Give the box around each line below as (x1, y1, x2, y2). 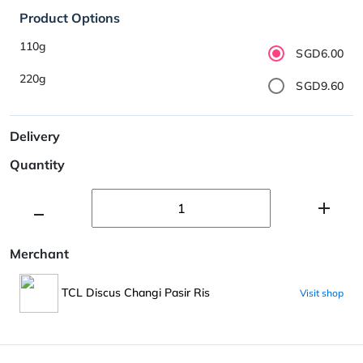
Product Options (19, 9, 120, 26)
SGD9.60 (296, 78, 344, 93)
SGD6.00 (296, 45, 344, 61)
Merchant (10, 245, 69, 262)
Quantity (10, 156, 65, 173)
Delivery (10, 127, 60, 144)
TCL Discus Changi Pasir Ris (58, 284, 210, 300)
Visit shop (300, 286, 344, 299)
